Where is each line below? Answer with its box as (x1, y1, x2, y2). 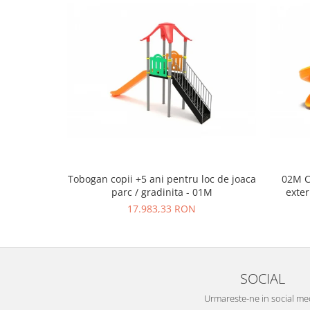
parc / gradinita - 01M (111, 185, 212, 199)
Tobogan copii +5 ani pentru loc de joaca (67, 172, 256, 185)
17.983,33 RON (127, 201, 196, 215)
